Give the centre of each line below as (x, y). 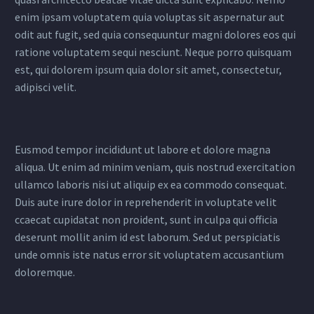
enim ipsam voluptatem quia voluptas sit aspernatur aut (150, 16)
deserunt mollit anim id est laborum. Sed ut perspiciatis (148, 237)
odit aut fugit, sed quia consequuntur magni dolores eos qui (155, 34)
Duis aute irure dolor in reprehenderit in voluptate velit (146, 202)
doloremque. (45, 272)
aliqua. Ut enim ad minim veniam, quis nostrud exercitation (155, 166)
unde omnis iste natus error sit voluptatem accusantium (149, 254)
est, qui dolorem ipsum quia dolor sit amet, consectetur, (148, 69)
